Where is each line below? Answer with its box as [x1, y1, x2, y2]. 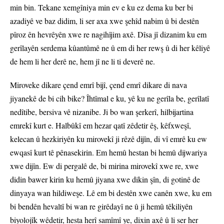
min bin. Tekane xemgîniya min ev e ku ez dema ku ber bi [10, 2, 193, 13]
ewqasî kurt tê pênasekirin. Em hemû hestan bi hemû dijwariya [10, 147, 207, 158]
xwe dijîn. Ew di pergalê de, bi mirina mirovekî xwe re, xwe [10, 160, 198, 171]
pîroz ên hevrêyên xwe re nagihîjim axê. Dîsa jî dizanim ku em [10, 29, 206, 40]
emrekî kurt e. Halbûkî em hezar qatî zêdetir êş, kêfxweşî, [10, 120, 191, 131]
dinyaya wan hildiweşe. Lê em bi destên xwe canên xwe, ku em [10, 187, 211, 198]
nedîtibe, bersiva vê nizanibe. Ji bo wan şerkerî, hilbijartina [10, 106, 193, 117]
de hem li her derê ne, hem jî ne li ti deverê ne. [10, 56, 155, 67]
